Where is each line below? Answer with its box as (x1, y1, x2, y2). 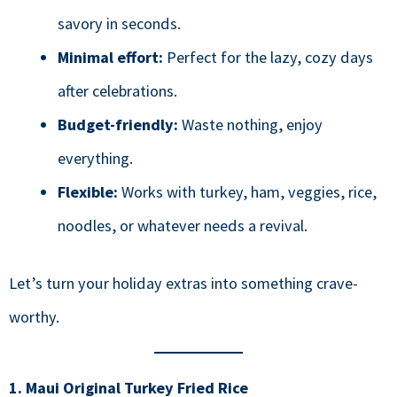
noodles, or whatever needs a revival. (57, 215, 307, 236)
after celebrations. (57, 81, 177, 101)
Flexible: (57, 182, 118, 202)
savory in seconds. (57, 13, 181, 34)
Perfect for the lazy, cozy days (162, 47, 373, 67)
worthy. (9, 307, 59, 328)
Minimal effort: (57, 47, 163, 67)
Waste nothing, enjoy (177, 114, 323, 135)
